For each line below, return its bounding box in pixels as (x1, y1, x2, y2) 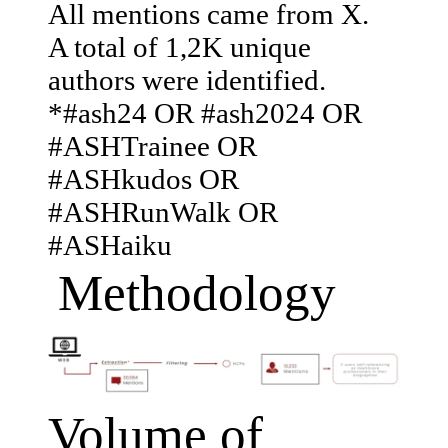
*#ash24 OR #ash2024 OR (48, 96, 362, 129)
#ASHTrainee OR (48, 129, 257, 162)
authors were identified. (48, 63, 326, 96)
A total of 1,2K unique (48, 30, 311, 63)
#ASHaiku (48, 228, 172, 261)
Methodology (48, 263, 336, 321)
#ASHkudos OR (48, 162, 239, 195)
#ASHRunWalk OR (48, 195, 278, 228)
